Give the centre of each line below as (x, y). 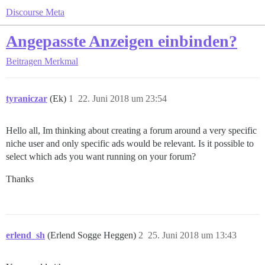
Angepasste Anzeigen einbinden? (122, 41)
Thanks (20, 179)
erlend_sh (25, 235)
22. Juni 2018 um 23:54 (122, 98)
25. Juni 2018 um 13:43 (192, 235)
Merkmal (61, 61)
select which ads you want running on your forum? (101, 156)
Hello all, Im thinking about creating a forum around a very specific (131, 130)
